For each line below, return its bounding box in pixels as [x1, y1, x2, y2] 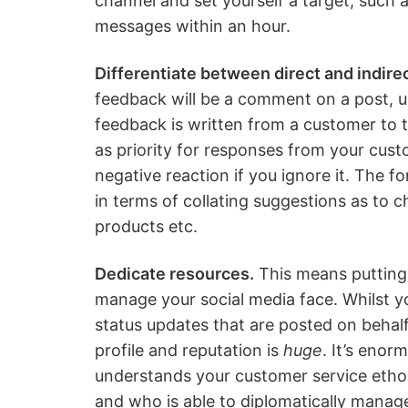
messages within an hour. [95, 16, 291, 36]
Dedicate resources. [95, 264, 254, 283]
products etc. [95, 217, 198, 236]
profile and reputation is [95, 341, 283, 360]
